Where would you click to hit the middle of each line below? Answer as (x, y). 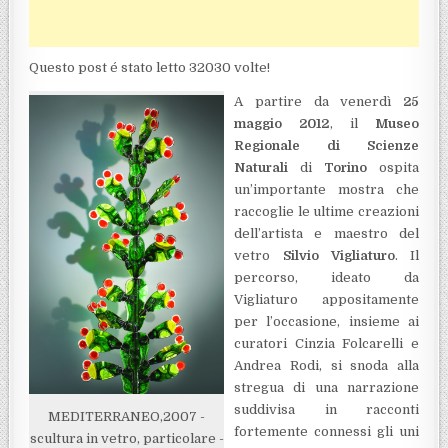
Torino (345, 168)
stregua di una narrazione (326, 388)
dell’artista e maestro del (326, 234)
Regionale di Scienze (326, 146)
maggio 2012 (282, 124)
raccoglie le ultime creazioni (326, 212)
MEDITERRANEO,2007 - (127, 417)
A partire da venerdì (318, 102)
